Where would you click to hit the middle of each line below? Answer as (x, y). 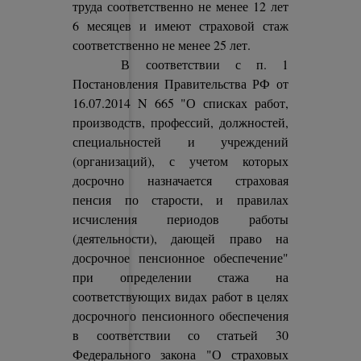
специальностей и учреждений (180, 141)
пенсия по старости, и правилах (180, 199)
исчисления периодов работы (180, 219)
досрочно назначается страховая (180, 180)
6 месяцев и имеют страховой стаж (180, 25)
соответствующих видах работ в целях (180, 296)
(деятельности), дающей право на (180, 238)
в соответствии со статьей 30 (180, 335)
